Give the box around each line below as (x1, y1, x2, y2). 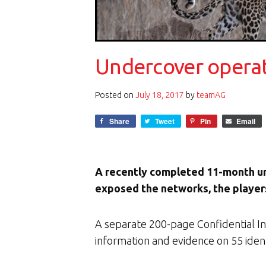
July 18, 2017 (135, 90, 184, 100)
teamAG (197, 90, 226, 100)
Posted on (95, 90, 135, 100)
